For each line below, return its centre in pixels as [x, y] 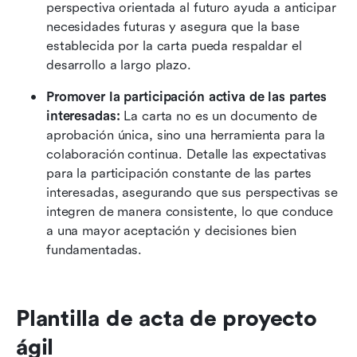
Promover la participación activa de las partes [187, 97]
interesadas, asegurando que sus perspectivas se [192, 193]
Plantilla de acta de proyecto [167, 319]
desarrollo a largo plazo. [121, 65]
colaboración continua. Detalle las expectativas [186, 155]
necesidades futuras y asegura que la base [173, 27]
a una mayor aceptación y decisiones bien [171, 231]
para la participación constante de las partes [179, 174]
